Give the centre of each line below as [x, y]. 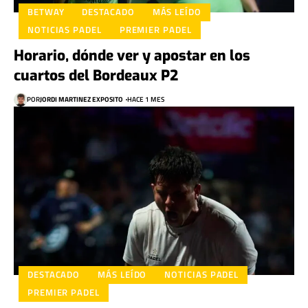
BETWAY [46, 12]
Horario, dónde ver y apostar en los [132, 55]
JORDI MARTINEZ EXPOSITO [81, 100]
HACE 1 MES [146, 100]
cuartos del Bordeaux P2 [96, 75]
